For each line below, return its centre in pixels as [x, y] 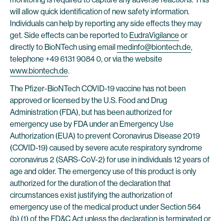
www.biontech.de [39, 71]
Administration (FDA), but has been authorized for [91, 112]
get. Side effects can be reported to [70, 35]
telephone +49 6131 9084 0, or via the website [87, 59]
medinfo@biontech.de [154, 47]
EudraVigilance [154, 35]
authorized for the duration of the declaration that [90, 183]
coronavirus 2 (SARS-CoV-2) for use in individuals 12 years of [110, 160]
